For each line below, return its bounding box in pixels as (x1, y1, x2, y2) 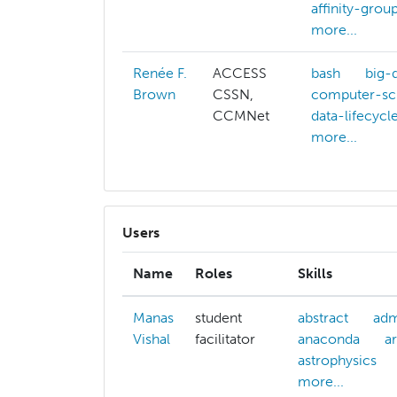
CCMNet (213, 107, 269, 125)
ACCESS (213, 65, 267, 82)
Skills (298, 265, 332, 283)
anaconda (298, 331, 360, 348)
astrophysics (298, 352, 377, 370)
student (195, 309, 242, 327)
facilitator (195, 331, 255, 348)
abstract (298, 309, 348, 327)
